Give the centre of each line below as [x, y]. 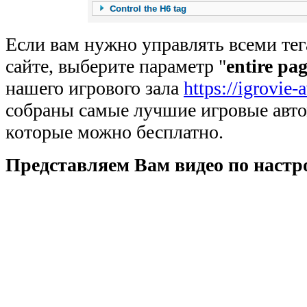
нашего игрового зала [95, 88]
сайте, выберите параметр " [116, 66]
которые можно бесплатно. [114, 132]
